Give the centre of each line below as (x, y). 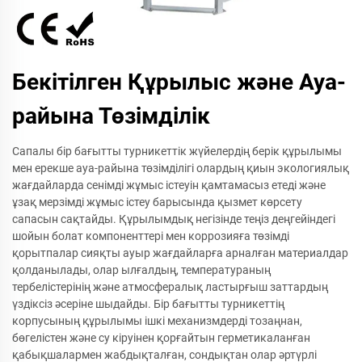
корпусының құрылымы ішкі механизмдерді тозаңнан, (157, 321)
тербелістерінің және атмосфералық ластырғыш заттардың (170, 287)
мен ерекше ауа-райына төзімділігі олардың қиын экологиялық (181, 168)
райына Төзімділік (111, 116)
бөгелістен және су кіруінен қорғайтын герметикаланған (161, 338)
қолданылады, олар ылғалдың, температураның (141, 270)
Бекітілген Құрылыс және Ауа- (179, 82)
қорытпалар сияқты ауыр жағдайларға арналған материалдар (180, 253)
